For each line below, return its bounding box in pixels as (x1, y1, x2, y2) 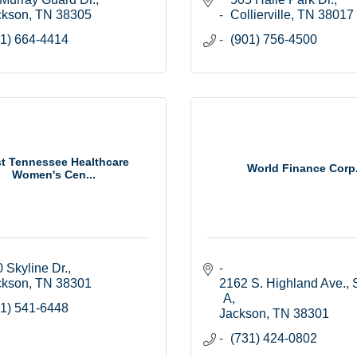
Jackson (219, 307, 266, 321)
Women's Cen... (12, 167, 96, 181)
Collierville (230, 8, 291, 22)
